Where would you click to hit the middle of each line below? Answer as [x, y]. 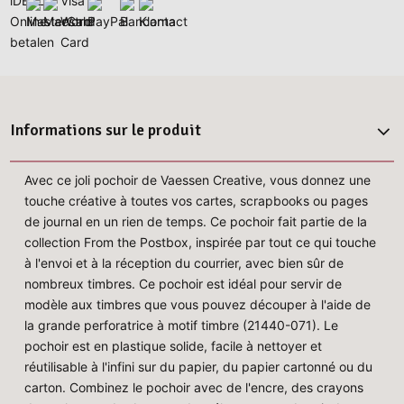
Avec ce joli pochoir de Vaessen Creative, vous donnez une [198, 180]
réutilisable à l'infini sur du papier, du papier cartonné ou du [199, 367]
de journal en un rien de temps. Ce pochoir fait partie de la [196, 222]
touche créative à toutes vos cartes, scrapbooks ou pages [197, 201]
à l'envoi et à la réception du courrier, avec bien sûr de [184, 263]
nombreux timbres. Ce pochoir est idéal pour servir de [184, 284]
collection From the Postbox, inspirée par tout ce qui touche [201, 243]
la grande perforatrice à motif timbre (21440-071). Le [182, 326]
